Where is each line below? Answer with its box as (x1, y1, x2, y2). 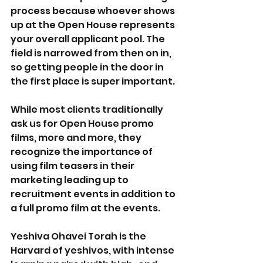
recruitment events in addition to (11, 187, 177, 201)
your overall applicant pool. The (11, 32, 167, 46)
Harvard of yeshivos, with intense (11, 243, 176, 257)
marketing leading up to (11, 173, 130, 187)
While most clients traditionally (11, 102, 165, 116)
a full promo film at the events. (11, 201, 162, 215)
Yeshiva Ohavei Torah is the (11, 229, 148, 243)
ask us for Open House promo (11, 116, 156, 130)
